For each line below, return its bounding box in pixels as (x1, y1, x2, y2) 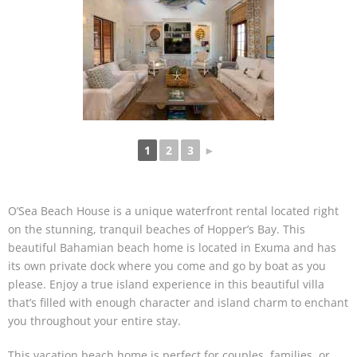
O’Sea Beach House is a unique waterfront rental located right (8, 203, 339, 219)
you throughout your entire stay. (8, 313, 181, 329)
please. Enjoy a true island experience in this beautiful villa (8, 277, 324, 292)
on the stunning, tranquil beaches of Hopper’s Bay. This (8, 222, 305, 237)
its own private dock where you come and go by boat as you (8, 258, 326, 274)
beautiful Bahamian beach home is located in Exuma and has (8, 240, 336, 256)
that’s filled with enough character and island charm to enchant (8, 295, 348, 311)
